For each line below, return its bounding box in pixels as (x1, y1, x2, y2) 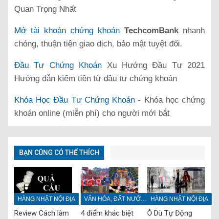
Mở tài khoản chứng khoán (14, 25, 120, 35)
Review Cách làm (14, 209, 69, 218)
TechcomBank (124, 25, 183, 35)
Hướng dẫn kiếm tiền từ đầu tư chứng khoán (14, 73, 177, 83)
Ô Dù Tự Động (147, 209, 192, 218)
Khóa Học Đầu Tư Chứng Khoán (14, 95, 135, 105)
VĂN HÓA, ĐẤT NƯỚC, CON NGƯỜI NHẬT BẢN (140, 196, 147, 203)
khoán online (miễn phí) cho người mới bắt (14, 108, 170, 118)
